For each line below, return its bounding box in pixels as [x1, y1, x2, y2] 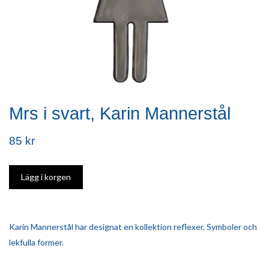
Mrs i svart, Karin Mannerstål [9, 104, 231, 124]
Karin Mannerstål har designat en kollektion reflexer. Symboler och [9, 222, 257, 232]
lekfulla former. [9, 237, 64, 248]
